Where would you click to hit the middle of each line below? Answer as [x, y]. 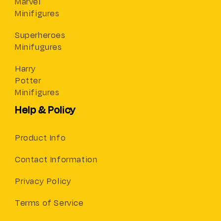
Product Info [40, 138]
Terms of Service [49, 203]
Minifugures [38, 47]
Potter [28, 81]
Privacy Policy [43, 181]
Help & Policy [45, 110]
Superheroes [40, 35]
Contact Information [56, 160]
